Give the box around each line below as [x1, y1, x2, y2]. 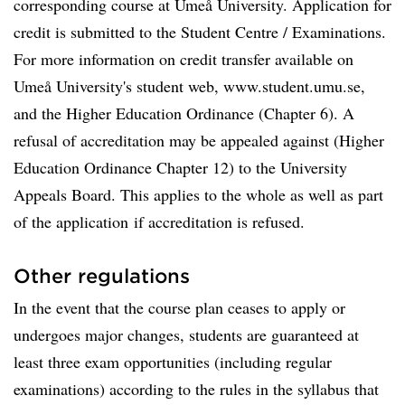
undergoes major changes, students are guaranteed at [14, 324, 359, 345]
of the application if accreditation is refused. [14, 211, 305, 232]
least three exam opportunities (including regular [14, 351, 332, 372]
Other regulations [14, 264, 190, 287]
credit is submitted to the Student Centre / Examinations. [14, 21, 386, 42]
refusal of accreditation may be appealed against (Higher [14, 129, 384, 151]
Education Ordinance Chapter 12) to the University [14, 156, 347, 178]
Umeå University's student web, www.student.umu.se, [14, 75, 365, 97]
